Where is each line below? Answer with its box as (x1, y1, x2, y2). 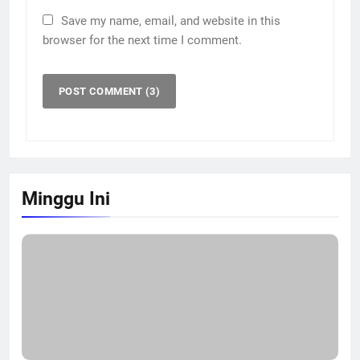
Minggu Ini (22, 186, 110, 210)
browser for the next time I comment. (43, 32, 242, 47)
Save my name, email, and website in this (61, 13, 280, 28)
